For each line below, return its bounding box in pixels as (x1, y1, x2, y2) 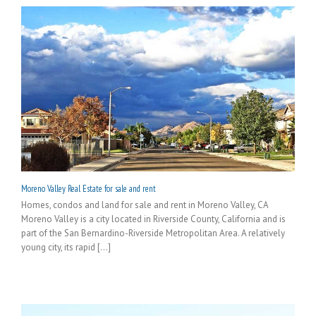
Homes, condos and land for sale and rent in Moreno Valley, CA (21, 199, 268, 212)
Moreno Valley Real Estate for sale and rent (21, 183, 156, 195)
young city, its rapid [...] (21, 241, 111, 254)
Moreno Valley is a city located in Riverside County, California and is (21, 213, 286, 226)
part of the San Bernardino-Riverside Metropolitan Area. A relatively (21, 227, 285, 240)
